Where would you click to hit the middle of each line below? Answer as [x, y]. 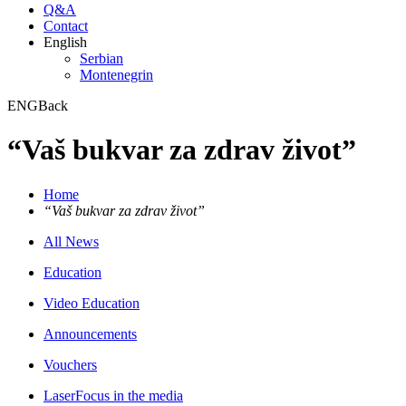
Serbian [101, 58]
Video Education [92, 303]
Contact [66, 26]
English [65, 42]
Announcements [90, 333]
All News [71, 241]
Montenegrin [116, 75]
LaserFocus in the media [113, 395]
